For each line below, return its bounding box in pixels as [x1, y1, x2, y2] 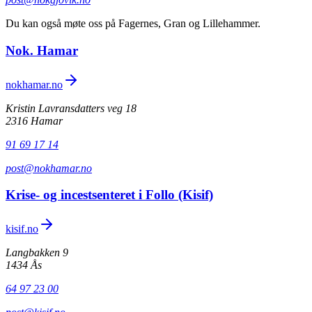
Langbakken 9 [6, 247, 68, 259]
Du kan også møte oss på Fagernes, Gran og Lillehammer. [6, 17, 260, 30]
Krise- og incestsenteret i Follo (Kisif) [6, 187, 213, 203]
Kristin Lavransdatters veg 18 [6, 102, 136, 114]
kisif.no [6, 223, 38, 235]
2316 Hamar [6, 114, 63, 127]
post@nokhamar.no [6, 162, 92, 174]
